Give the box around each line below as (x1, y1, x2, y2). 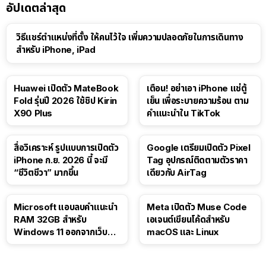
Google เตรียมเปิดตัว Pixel (147, 141, 251, 153)
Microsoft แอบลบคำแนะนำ (14, 201, 118, 213)
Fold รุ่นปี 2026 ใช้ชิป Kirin (14, 94, 117, 106)
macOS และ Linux (147, 226, 218, 237)
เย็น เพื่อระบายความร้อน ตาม (147, 94, 249, 106)
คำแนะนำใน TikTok (147, 107, 220, 119)
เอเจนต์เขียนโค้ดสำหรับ (147, 213, 230, 225)
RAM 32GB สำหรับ (14, 213, 87, 225)
